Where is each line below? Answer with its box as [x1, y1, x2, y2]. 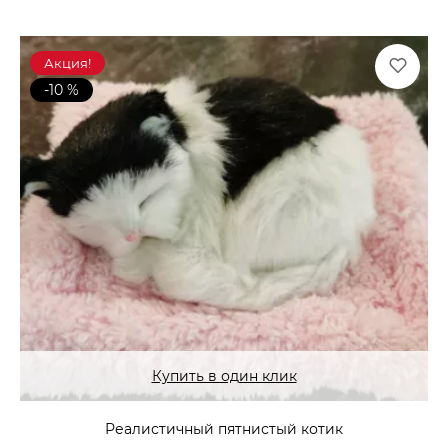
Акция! [44, 54, 91, 71]
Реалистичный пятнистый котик [105, 419, 343, 438]
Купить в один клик [151, 366, 297, 385]
